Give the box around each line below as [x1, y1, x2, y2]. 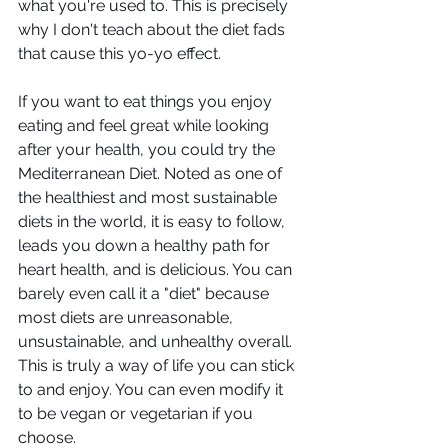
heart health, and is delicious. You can [18, 260, 296, 279]
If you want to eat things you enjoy [18, 92, 276, 111]
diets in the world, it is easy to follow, [18, 212, 289, 231]
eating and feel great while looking [18, 116, 273, 135]
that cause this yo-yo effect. [18, 44, 225, 63]
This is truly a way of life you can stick [18, 356, 298, 375]
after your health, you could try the [18, 140, 279, 159]
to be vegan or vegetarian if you [18, 404, 257, 423]
